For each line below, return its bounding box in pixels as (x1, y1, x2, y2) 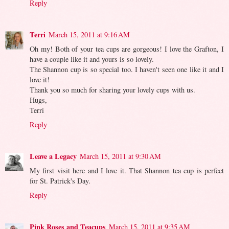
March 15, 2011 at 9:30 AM (80, 151, 161, 162)
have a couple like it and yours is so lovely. (30, 54, 154, 64)
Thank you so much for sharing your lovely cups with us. (30, 85, 195, 95)
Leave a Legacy (30, 151, 77, 162)
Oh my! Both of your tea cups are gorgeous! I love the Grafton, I (30, 44, 224, 54)
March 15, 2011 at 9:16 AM (49, 30, 130, 40)
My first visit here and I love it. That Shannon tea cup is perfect (30, 166, 224, 176)
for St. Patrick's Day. (30, 176, 90, 186)
